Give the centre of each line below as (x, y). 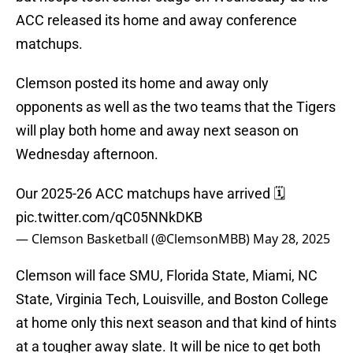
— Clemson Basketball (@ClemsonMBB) (134, 239)
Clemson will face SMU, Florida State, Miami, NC (167, 276)
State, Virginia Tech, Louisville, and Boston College (172, 299)
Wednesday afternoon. (87, 154)
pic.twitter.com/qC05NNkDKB (109, 217)
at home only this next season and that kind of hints (176, 323)
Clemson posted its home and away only (142, 84)
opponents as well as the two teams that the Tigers (176, 107)
